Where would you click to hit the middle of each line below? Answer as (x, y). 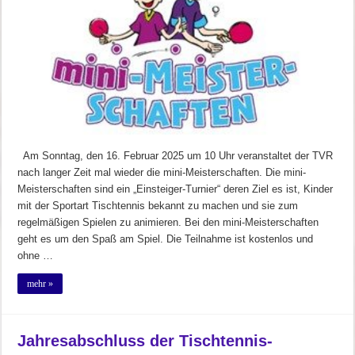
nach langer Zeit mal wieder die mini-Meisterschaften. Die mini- (162, 172)
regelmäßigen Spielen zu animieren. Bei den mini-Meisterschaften (168, 222)
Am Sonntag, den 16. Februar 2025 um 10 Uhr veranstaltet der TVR (176, 155)
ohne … (36, 255)
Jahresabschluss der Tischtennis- (145, 340)
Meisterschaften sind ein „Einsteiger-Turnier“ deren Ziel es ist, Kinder (176, 189)
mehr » (40, 283)
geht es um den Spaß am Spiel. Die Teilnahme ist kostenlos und (166, 239)
